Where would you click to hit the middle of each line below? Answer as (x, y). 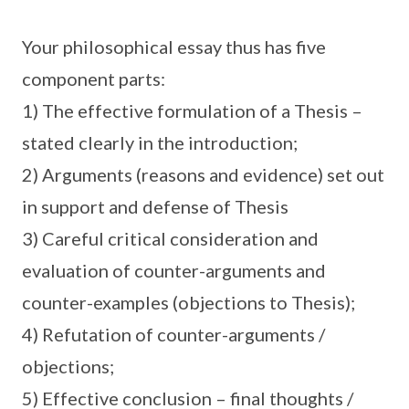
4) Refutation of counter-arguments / (173, 334)
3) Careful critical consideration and (170, 238)
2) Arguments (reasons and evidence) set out (203, 174)
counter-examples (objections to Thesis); (189, 302)
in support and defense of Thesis (155, 206)
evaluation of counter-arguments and (174, 270)
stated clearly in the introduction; (160, 142)
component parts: (94, 79)
